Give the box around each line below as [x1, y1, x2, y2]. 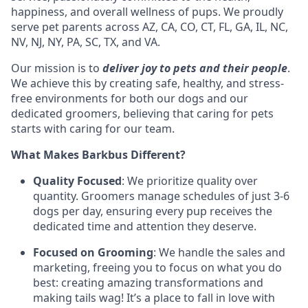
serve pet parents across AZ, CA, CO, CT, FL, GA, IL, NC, [11, 19, 288, 34]
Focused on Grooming [33, 244, 153, 260]
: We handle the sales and [153, 244, 285, 260]
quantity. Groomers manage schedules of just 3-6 [33, 188, 289, 203]
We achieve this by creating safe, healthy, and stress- [11, 75, 284, 91]
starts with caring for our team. [11, 120, 175, 136]
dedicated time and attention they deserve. [33, 218, 256, 234]
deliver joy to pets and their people [102, 60, 287, 76]
